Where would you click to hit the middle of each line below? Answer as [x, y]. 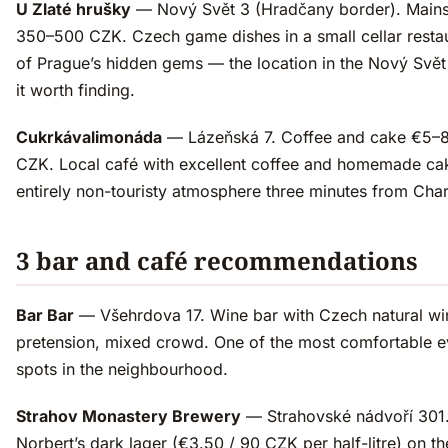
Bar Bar [45, 315]
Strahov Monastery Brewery [128, 416]
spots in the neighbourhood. [122, 369]
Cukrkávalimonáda [89, 137]
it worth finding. [75, 90]
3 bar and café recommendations [217, 261]
